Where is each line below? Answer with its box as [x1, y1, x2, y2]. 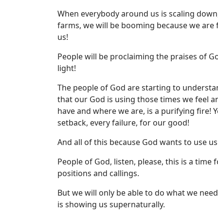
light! [57, 63, 76, 73]
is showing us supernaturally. [57, 199, 165, 210]
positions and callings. [57, 168, 139, 179]
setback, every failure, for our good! [57, 117, 189, 128]
